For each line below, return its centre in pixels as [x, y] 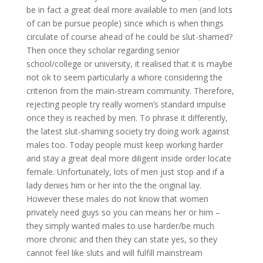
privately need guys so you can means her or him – [123, 212]
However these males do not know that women [117, 199]
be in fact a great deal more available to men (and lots [129, 10]
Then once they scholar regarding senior [103, 50]
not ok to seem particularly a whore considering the [124, 77]
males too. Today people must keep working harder [124, 145]
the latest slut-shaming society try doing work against [128, 131]
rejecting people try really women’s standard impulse [126, 104]
